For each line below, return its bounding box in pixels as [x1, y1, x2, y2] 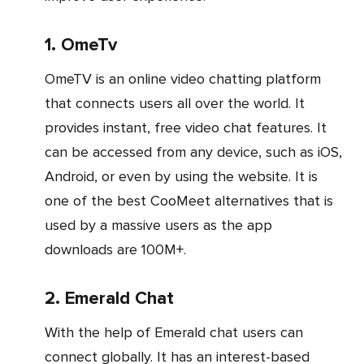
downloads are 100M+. [45, 240, 186, 258]
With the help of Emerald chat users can [45, 323, 58, 341]
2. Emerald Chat [45, 287, 174, 310]
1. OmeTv [45, 33, 117, 56]
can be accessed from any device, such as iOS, [45, 142, 342, 161]
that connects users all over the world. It [45, 93, 305, 112]
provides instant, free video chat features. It [45, 118, 327, 136]
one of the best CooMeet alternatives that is [45, 191, 333, 210]
